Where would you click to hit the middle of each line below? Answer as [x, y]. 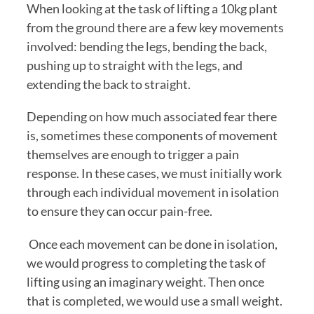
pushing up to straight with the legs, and [135, 66]
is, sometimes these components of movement [152, 136]
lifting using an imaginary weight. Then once [145, 281]
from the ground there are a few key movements [155, 28]
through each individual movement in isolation [153, 192]
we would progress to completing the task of [146, 262]
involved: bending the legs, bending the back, [147, 47]
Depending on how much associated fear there [152, 117]
